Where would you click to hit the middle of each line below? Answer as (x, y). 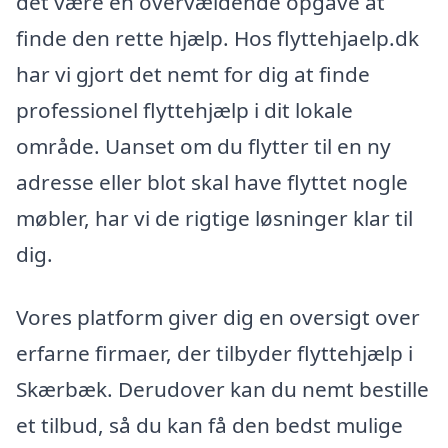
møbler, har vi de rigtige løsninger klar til (214, 217)
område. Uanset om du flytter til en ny (203, 145)
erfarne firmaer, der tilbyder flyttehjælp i (214, 353)
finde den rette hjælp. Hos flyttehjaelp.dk (217, 37)
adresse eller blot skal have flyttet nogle (212, 181)
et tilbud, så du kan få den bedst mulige (209, 425)
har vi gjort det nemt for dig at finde (193, 73)
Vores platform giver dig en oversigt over (218, 317)
